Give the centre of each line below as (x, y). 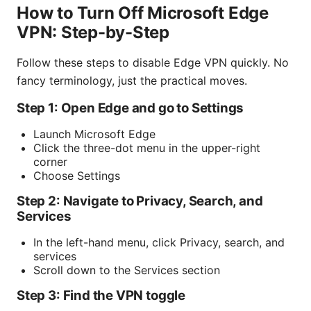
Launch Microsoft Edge (94, 134)
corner (50, 161)
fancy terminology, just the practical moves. (132, 80)
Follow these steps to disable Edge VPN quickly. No (153, 62)
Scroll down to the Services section (127, 270)
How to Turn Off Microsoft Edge (143, 12)
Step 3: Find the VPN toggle (101, 295)
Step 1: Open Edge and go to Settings (131, 108)
